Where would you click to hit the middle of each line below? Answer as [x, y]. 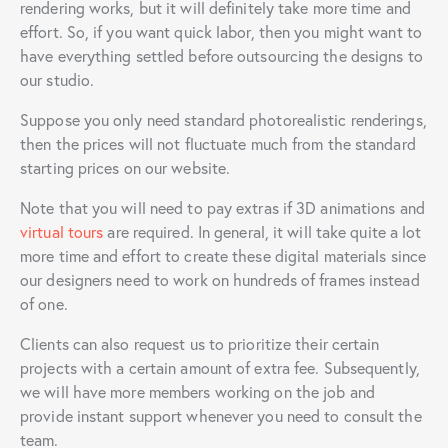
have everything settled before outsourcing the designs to [221, 55]
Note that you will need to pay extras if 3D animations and [222, 207]
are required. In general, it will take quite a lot [264, 231]
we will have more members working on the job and [197, 391]
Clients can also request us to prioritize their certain [200, 343]
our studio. [57, 79]
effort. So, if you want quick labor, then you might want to [221, 31]
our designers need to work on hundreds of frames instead [220, 279]
